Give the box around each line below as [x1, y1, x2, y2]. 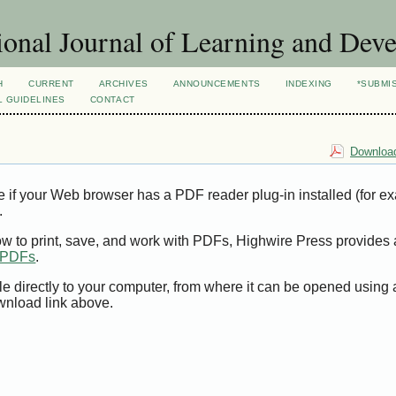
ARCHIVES [98, 79, 148, 88]
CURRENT [28, 79, 74, 88]
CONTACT [89, 95, 135, 104]
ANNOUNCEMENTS [172, 79, 261, 88]
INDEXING [285, 79, 332, 88]
